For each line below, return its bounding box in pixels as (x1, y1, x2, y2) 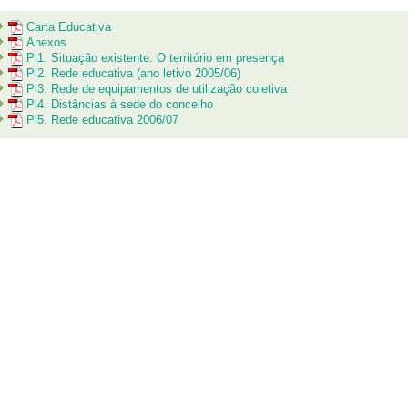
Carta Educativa (26, 20, 111, 34)
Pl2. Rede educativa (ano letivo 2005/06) (26, 66, 240, 80)
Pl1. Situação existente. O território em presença (26, 51, 284, 65)
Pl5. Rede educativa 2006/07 (26, 113, 178, 127)
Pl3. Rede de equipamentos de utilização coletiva (26, 82, 287, 96)
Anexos (26, 36, 66, 49)
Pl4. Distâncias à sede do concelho (26, 97, 213, 111)
